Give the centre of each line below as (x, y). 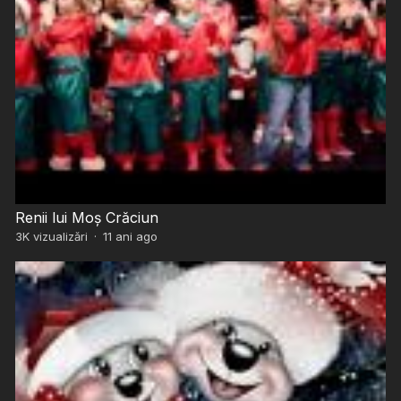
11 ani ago (130, 237)
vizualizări (58, 237)
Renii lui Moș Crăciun (86, 218)
